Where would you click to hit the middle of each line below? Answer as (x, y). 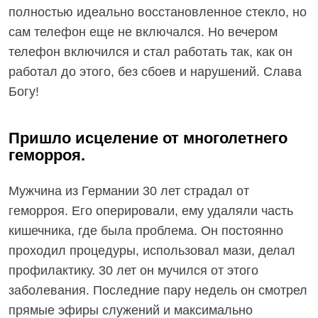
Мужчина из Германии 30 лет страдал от (129, 191)
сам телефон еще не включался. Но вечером (143, 32)
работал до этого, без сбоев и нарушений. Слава (155, 72)
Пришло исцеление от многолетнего (148, 138)
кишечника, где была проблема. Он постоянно (146, 231)
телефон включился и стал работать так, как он (150, 52)
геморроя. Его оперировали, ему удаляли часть (151, 211)
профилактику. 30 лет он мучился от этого (133, 270)
